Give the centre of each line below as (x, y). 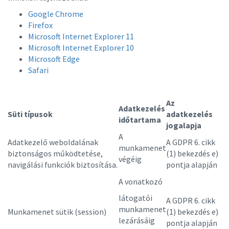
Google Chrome (56, 14)
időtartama (140, 120)
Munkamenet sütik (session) (57, 212)
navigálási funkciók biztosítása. (63, 165)
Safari (38, 70)
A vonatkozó (141, 181)
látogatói (135, 198)
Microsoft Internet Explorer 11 (81, 36)
